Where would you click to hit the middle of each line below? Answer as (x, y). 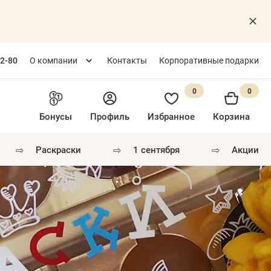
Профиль (110, 116)
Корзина (231, 116)
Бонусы (56, 116)
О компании (54, 60)
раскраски (62, 149)
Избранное (171, 116)
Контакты (127, 60)
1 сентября (159, 149)
